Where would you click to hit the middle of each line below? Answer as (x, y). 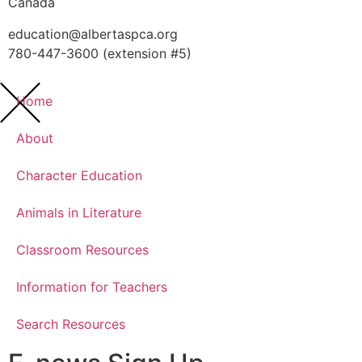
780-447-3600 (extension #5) (100, 53)
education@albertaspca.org (93, 34)
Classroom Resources (82, 250)
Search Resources (71, 324)
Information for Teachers (92, 287)
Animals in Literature (79, 213)
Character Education (79, 176)
